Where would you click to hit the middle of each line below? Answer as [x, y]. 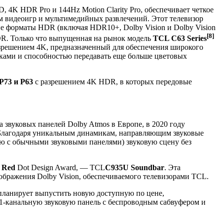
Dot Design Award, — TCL [60, 168]
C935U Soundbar [135, 168]
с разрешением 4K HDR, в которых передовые [112, 82]
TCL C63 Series [179, 38]
